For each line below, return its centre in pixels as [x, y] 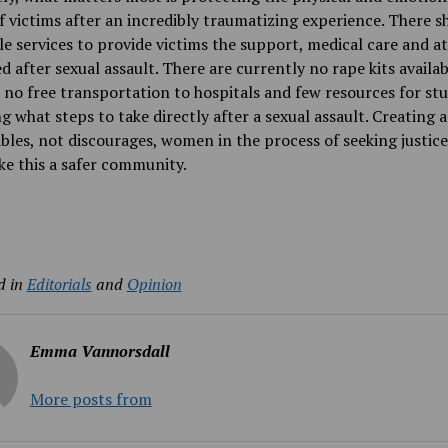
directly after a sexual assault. [260, 116]
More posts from [90, 399]
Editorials [59, 284]
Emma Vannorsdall [99, 351]
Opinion [154, 284]
